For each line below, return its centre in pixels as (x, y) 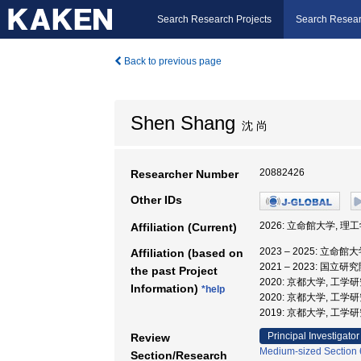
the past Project (174, 271)
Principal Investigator (313, 336)
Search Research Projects (214, 19)
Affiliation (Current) (184, 227)
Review (150, 338)
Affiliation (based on (187, 253)
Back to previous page (172, 61)
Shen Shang (183, 123)
